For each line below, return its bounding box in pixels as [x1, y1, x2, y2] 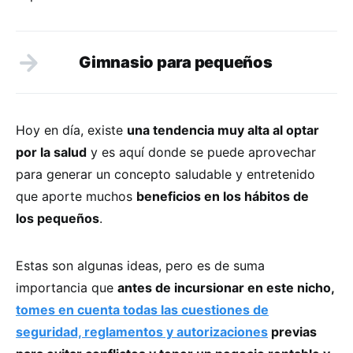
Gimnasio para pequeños [79, 52, 273, 72]
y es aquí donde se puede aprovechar [87, 143, 316, 160]
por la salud [16, 143, 87, 160]
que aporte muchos [16, 188, 136, 204]
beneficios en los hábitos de [136, 188, 309, 204]
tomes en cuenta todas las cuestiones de [16, 301, 269, 318]
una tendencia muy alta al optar [127, 121, 319, 138]
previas [268, 323, 317, 340]
